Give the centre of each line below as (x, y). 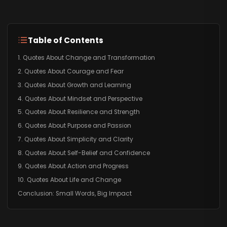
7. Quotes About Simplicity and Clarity (75, 139)
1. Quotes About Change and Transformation (86, 58)
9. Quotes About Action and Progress (73, 166)
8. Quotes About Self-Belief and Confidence (84, 153)
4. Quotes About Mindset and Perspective (80, 99)
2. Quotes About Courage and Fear (70, 71)
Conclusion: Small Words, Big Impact (74, 194)
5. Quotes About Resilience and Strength (79, 112)
